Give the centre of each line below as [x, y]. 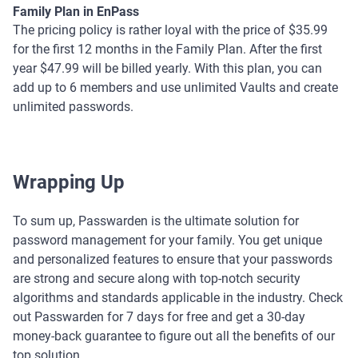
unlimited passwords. [73, 106]
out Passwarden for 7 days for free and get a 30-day [159, 316]
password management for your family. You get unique [167, 240]
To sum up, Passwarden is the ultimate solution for [156, 221]
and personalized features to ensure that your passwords [173, 259]
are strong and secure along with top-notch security [157, 278]
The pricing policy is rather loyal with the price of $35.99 [170, 30]
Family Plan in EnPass [76, 11]
